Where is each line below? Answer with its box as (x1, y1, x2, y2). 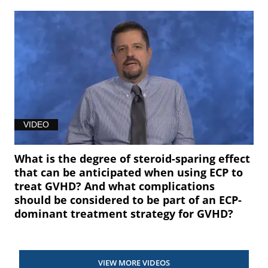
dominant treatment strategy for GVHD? (14, 206, 234, 221)
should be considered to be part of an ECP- (14, 193, 242, 208)
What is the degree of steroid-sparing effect (14, 151, 251, 166)
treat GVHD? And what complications (14, 179, 215, 194)
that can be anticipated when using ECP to (14, 165, 243, 180)
